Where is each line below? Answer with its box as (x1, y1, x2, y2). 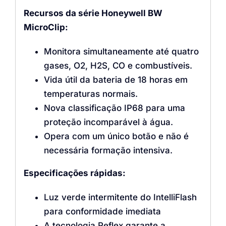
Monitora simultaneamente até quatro (43, 46, 199, 56)
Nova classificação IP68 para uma (43, 102, 185, 113)
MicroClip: (23, 22, 68, 32)
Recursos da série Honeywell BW (23, 8, 162, 18)
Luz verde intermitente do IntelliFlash (43, 192, 197, 202)
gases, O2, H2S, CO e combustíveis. (43, 60, 192, 71)
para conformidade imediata (43, 206, 161, 216)
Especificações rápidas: (23, 167, 126, 178)
